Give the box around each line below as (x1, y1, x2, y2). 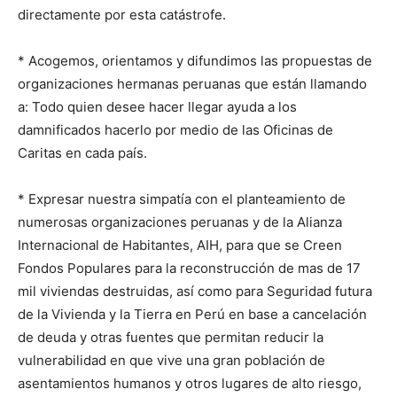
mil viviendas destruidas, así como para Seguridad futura (18, 283, 372, 300)
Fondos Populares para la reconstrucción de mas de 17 (18, 260, 361, 277)
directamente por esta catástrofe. (18, 6, 226, 24)
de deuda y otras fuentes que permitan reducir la (18, 329, 323, 346)
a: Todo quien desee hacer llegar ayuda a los (18, 98, 297, 116)
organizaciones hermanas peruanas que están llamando (18, 75, 367, 93)
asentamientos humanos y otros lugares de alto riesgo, (18, 375, 362, 393)
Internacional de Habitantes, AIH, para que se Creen (18, 237, 342, 254)
